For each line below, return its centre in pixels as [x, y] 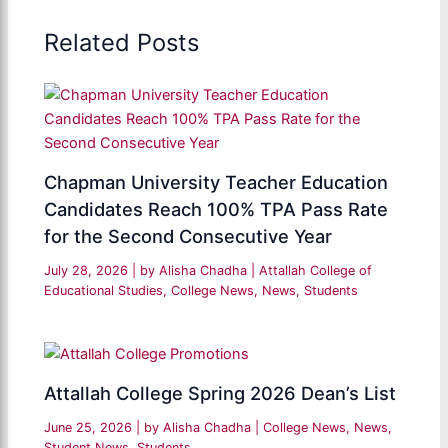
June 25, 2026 [90, 428]
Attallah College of [316, 271]
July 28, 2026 [88, 271]
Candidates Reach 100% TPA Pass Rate [216, 209]
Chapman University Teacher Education [216, 182]
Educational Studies [104, 291]
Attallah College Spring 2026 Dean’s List [220, 393]
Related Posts [122, 42]
